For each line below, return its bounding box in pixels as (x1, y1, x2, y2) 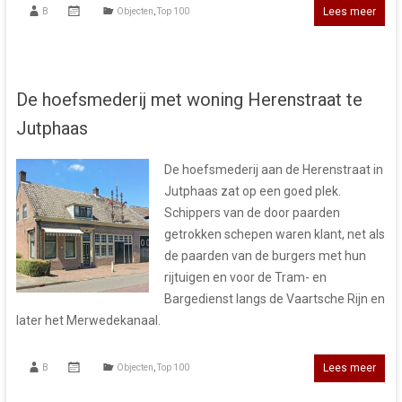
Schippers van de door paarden (163, 205, 340, 221)
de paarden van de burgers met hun (163, 249, 366, 264)
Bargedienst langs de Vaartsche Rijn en (163, 292, 385, 307)
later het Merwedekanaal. (15, 313, 161, 328)
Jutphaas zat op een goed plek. (163, 184, 341, 199)
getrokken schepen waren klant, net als (163, 227, 385, 242)
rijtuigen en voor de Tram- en (163, 270, 327, 285)
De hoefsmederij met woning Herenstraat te (15, 89, 363, 111)
